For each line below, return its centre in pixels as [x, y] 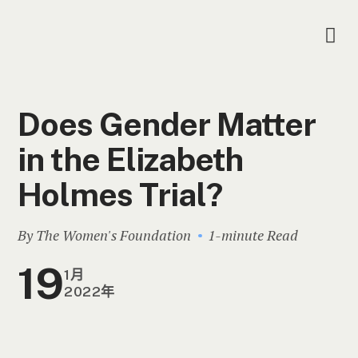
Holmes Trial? [120, 195]
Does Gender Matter [167, 125]
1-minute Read [253, 235]
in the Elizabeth [131, 160]
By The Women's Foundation [105, 235]
